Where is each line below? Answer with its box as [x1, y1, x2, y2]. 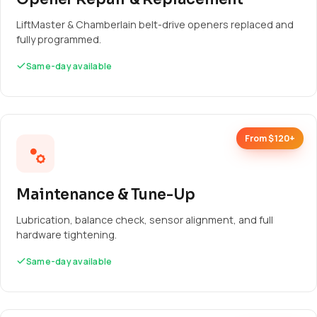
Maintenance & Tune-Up [16, 185, 195, 204]
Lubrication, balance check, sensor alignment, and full [16, 213, 273, 226]
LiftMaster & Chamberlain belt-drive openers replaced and [16, 18, 294, 31]
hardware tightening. [16, 228, 117, 241]
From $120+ [244, 132, 295, 144]
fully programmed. [16, 33, 101, 46]
